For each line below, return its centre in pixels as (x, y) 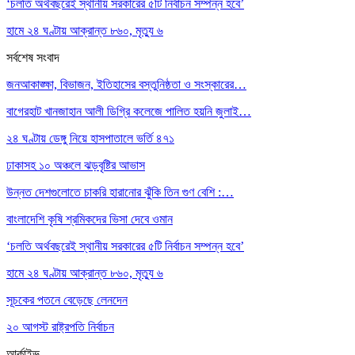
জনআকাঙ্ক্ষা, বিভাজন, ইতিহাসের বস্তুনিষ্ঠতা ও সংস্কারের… (126, 84)
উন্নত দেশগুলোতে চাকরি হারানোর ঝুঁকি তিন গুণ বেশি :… (120, 192)
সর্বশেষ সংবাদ (33, 57)
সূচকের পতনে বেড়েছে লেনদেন (67, 300)
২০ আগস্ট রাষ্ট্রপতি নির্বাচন (60, 326)
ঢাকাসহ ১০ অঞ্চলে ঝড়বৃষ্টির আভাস (76, 165)
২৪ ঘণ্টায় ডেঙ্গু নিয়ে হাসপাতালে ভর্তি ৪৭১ (90, 138)
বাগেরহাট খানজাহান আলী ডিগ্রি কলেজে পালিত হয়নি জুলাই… (129, 111)
